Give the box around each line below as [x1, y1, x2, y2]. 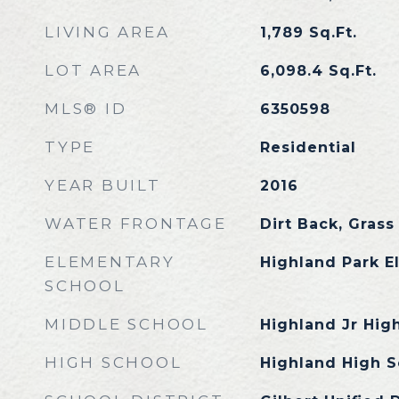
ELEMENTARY [45, 253, 175, 271]
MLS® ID [45, 100, 127, 118]
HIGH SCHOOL [45, 354, 183, 371]
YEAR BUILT [45, 176, 161, 194]
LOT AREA [45, 61, 142, 79]
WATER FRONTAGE [45, 215, 227, 232]
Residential [259, 139, 356, 156]
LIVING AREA [45, 23, 170, 41]
